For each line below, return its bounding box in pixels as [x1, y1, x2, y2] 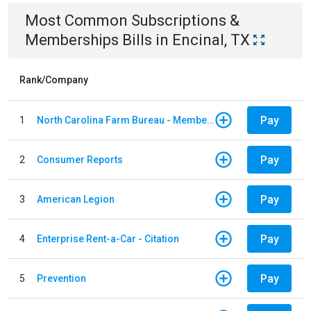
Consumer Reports [37, 153, 123, 165]
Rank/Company [19, 74, 88, 85]
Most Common [25, 12, 131, 29]
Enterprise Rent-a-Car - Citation [37, 233, 179, 244]
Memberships [25, 31, 119, 49]
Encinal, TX [172, 31, 250, 49]
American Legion [37, 193, 115, 205]
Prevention [37, 272, 86, 284]
